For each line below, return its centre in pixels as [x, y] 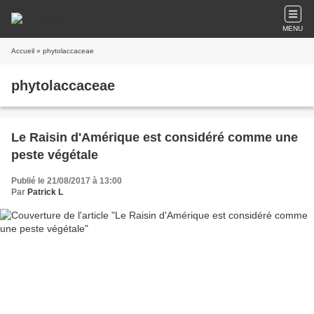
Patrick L [45, 192]
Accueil [23, 51]
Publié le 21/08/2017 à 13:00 [67, 181]
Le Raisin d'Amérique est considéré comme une [155, 137]
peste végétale [55, 155]
